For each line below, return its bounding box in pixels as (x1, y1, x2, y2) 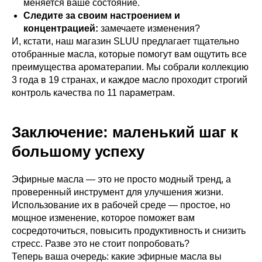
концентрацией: (23, 23, 98, 34)
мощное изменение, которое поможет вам (12, 213, 195, 223)
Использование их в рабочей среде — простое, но (12, 200, 230, 211)
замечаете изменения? (98, 23, 200, 34)
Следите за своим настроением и (23, 11, 180, 21)
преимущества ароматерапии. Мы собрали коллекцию (12, 62, 249, 73)
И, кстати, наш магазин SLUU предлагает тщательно (12, 36, 239, 47)
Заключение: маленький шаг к (12, 123, 238, 142)
